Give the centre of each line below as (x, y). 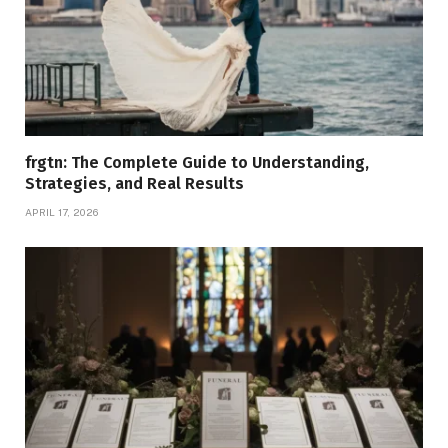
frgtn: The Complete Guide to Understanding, (197, 163)
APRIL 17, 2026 (62, 212)
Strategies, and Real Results (134, 184)
